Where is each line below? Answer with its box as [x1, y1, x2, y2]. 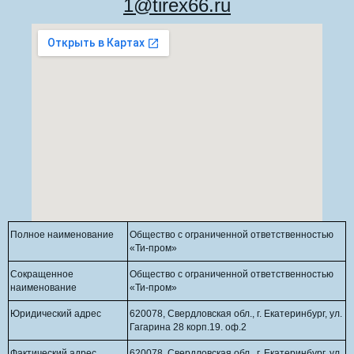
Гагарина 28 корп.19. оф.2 [130, 322, 247, 333]
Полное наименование [10, 229, 115, 241]
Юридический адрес [10, 308, 102, 320]
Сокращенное [10, 269, 74, 281]
